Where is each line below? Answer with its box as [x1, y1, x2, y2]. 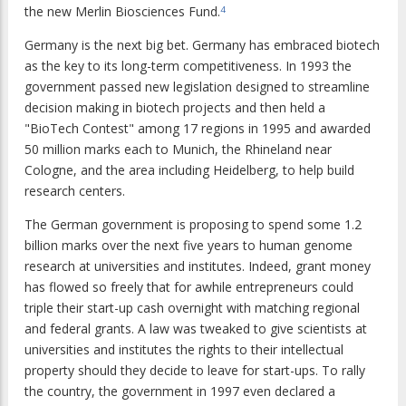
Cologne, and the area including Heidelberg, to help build [24, 161, 354, 179]
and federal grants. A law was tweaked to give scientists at [24, 320, 367, 338]
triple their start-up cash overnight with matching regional [24, 299, 360, 317]
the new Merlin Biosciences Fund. [24, 3, 220, 21]
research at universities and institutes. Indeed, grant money [24, 257, 371, 275]
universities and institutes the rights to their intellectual [24, 341, 343, 359]
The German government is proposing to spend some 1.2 [24, 216, 362, 234]
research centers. [24, 182, 125, 200]
